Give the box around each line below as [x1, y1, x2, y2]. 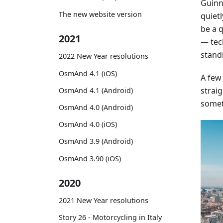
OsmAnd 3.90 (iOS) [59, 153, 121, 163]
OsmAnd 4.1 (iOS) [59, 68, 117, 78]
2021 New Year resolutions [59, 196, 148, 206]
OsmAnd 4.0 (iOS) [59, 119, 117, 129]
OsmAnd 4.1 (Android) [59, 85, 133, 95]
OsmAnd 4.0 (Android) [59, 102, 133, 112]
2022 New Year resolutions [59, 51, 148, 61]
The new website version [59, 9, 142, 19]
